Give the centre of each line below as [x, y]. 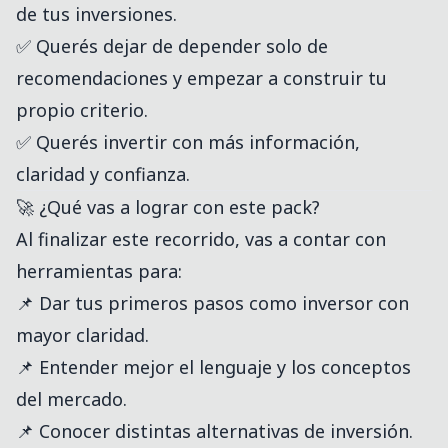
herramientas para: [99, 271]
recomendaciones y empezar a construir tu [201, 78]
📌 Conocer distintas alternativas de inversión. [214, 431]
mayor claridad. [82, 335]
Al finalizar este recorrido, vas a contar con [201, 239]
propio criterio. [82, 110]
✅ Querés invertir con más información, [188, 142]
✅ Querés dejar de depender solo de [172, 46]
